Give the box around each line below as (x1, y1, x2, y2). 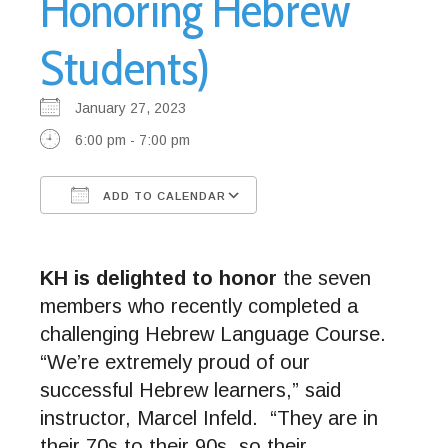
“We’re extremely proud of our (40, 350, 310, 373)
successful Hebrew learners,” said (40, 378, 341, 401)
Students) (40, 38, 210, 97)
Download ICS (75, 223, 165, 240)
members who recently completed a (40, 294, 358, 317)
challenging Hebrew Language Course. (40, 322, 392, 345)
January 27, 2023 (75, 99, 202, 116)
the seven (283, 266, 371, 289)
